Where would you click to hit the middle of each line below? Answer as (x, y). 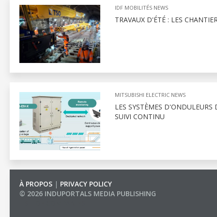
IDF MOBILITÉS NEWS (141, 8)
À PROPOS (36, 184)
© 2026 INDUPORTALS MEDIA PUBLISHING (88, 194)
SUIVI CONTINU (139, 116)
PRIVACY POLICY (86, 184)
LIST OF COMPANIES (52, 203)
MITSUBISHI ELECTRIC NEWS (150, 95)
